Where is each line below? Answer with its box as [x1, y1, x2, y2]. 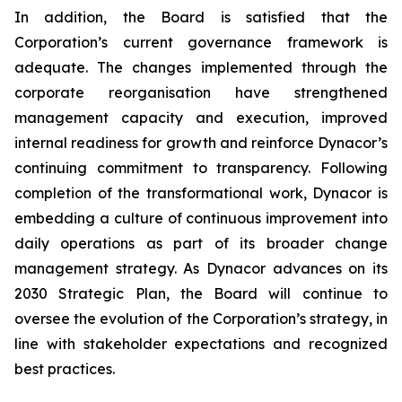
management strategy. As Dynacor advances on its [14, 258, 388, 277]
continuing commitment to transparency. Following [14, 158, 388, 177]
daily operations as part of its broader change [14, 233, 388, 252]
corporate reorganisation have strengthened [14, 83, 388, 101]
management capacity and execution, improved [14, 108, 388, 127]
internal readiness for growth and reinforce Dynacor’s [14, 133, 388, 152]
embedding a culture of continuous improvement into [14, 208, 388, 227]
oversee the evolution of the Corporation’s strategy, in [14, 309, 388, 328]
